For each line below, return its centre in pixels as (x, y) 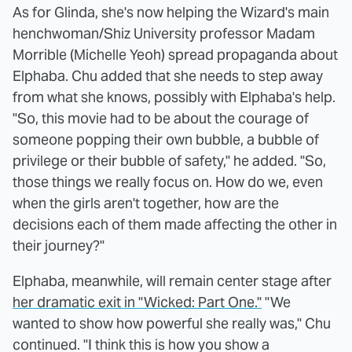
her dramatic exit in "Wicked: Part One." (137, 302)
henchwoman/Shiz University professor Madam (164, 33)
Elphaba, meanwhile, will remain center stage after (172, 280)
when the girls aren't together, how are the (146, 203)
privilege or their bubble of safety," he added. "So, (169, 160)
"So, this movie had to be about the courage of (161, 118)
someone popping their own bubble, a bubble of (166, 139)
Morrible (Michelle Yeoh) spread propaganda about (175, 54)
